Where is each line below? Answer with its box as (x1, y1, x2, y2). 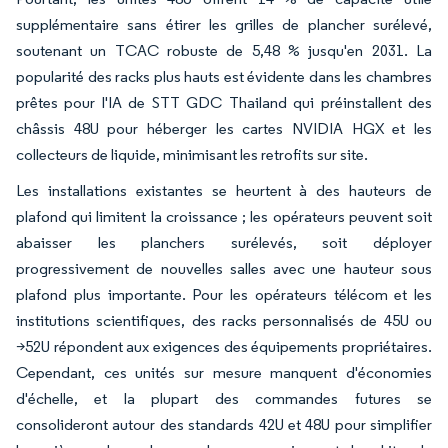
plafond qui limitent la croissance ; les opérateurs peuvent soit (16, 206, 432, 226)
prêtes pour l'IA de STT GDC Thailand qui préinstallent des (16, 92, 432, 112)
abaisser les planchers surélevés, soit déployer (16, 232, 432, 252)
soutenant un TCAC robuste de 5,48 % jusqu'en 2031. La (16, 40, 432, 60)
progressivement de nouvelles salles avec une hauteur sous (16, 258, 432, 278)
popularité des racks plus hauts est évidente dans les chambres (16, 66, 432, 86)
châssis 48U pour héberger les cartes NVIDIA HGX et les (16, 118, 432, 138)
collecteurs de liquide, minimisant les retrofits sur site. (16, 144, 368, 164)
